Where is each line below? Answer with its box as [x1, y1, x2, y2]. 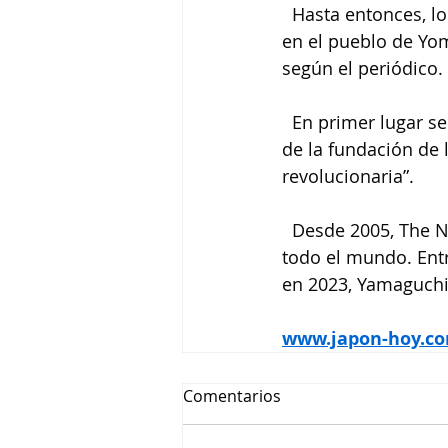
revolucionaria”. [282, 164, 414, 188]
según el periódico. [282, 56, 443, 80]
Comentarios [183, 385, 281, 407]
